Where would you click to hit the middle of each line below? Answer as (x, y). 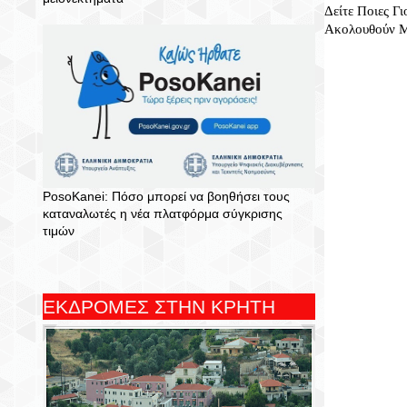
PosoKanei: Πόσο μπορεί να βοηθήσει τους (166, 196)
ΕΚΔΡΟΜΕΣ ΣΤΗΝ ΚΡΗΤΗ (159, 307)
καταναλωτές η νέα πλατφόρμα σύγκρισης (163, 213)
